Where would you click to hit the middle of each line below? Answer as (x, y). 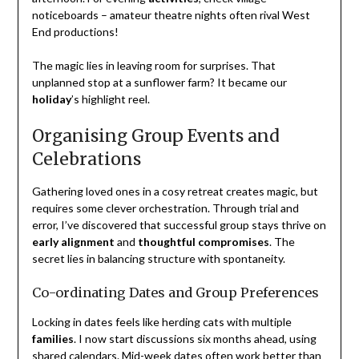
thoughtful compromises (203, 242)
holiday (51, 99)
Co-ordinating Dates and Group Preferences (175, 293)
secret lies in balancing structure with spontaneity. (158, 259)
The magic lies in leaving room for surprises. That (153, 66)
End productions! (75, 32)
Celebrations (86, 159)
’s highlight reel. (110, 99)
